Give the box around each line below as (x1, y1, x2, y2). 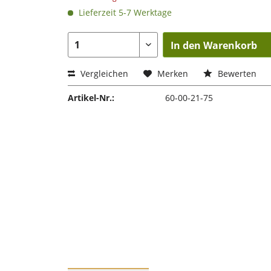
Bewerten (215, 68, 256, 79)
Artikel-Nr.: (68, 92, 114, 103)
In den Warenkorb (171, 39, 258, 52)
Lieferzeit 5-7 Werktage (76, 7, 172, 18)
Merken (157, 68, 188, 79)
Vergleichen (78, 68, 128, 79)
